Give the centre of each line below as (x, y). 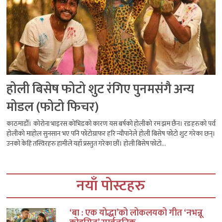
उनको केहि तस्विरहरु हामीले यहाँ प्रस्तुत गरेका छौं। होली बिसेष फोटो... (86, 144)
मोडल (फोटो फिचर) (53, 108)
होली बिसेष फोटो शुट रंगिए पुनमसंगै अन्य (101, 90)
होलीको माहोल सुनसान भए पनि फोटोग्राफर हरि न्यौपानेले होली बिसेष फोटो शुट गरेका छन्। (111, 134)
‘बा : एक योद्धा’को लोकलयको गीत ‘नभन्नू (136, 213)
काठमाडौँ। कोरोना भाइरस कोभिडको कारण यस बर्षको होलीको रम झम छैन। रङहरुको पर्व (111, 124)
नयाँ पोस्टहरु (111, 186)
